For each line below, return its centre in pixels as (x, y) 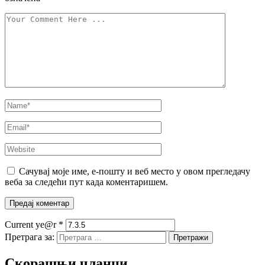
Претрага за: (30, 237)
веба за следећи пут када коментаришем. (86, 182)
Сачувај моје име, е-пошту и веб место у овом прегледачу (135, 171)
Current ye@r (32, 224)
